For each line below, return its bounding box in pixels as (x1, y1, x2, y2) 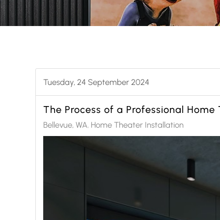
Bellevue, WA (43, 120, 87, 130)
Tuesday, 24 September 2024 (43, 77, 149, 87)
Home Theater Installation (91, 120, 184, 130)
